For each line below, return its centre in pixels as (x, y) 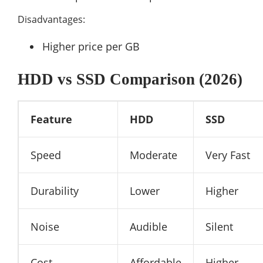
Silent (219, 226)
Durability (55, 190)
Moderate (154, 155)
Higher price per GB (91, 46)
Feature (51, 119)
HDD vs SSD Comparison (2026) (130, 79)
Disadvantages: (51, 19)
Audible (149, 226)
